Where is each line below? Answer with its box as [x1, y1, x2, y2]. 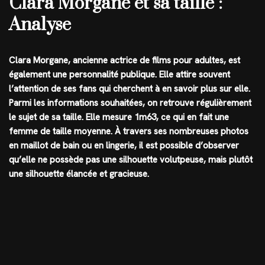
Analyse [9, 14, 71, 36]
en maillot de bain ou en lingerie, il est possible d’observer [9, 140, 239, 151]
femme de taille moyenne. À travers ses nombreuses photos [9, 125, 248, 137]
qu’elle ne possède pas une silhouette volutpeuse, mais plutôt [9, 154, 253, 166]
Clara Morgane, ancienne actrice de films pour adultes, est [9, 54, 240, 66]
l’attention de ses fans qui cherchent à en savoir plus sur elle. [9, 83, 250, 95]
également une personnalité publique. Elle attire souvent [9, 69, 230, 80]
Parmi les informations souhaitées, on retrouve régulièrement [9, 97, 251, 109]
